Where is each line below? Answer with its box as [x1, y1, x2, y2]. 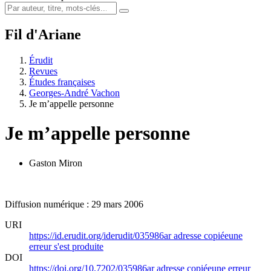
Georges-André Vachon [29, 87, 120, 98]
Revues [29, 65, 57, 76]
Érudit [29, 54, 53, 65]
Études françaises [29, 76, 95, 87]
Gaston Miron [29, 157, 82, 168]
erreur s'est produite [29, 241, 103, 252]
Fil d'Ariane [5, 26, 81, 42]
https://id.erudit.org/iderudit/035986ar [29, 230, 174, 241]
